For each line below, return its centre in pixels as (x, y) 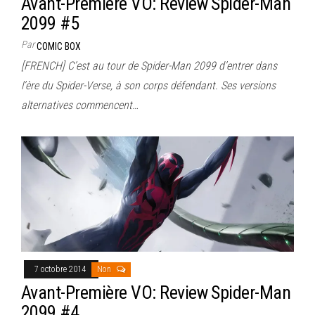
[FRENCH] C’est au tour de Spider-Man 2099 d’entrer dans (149, 65)
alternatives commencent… (80, 105)
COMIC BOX (59, 46)
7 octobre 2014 (61, 269)
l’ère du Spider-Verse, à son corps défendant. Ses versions (148, 85)
